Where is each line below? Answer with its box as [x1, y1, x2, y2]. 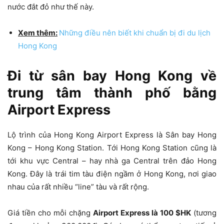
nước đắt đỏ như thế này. [7, 1, 94, 11]
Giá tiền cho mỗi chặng [7, 207, 93, 217]
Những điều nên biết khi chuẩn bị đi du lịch [59, 27, 210, 37]
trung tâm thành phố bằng [7, 84, 216, 101]
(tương [191, 207, 216, 217]
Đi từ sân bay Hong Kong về [7, 67, 216, 84]
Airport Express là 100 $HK [93, 207, 191, 217]
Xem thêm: [18, 27, 57, 37]
